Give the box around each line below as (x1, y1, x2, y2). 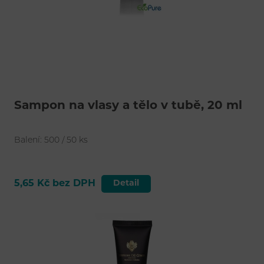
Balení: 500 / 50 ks (14, 136, 88, 145)
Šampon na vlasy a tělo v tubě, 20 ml (14, 100, 242, 112)
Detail (113, 179, 139, 188)
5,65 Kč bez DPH (14, 179, 95, 189)
